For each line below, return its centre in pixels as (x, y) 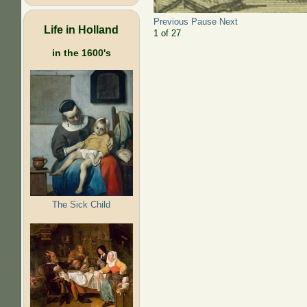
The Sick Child (82, 204)
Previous (171, 22)
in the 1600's (81, 52)
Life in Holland (82, 29)
